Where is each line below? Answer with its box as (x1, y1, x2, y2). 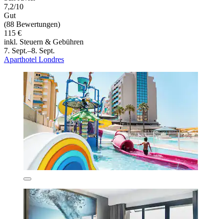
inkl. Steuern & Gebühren (4, 38, 84, 46)
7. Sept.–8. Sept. (4, 46, 55, 55)
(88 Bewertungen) (4, 20, 60, 29)
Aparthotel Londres (4, 55, 64, 64)
